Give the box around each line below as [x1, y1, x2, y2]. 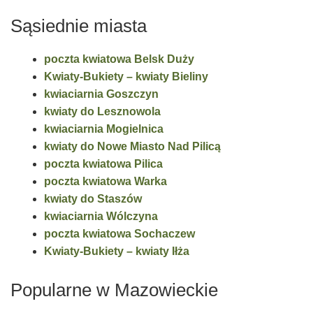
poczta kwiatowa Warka [44, 175, 167, 188]
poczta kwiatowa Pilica [44, 158, 163, 170]
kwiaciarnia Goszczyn [44, 88, 159, 101]
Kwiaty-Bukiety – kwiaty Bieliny [44, 71, 208, 83]
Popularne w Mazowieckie [10, 279, 218, 300]
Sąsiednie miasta [10, 16, 147, 36]
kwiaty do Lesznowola [44, 105, 161, 118]
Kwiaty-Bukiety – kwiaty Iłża [44, 245, 189, 258]
